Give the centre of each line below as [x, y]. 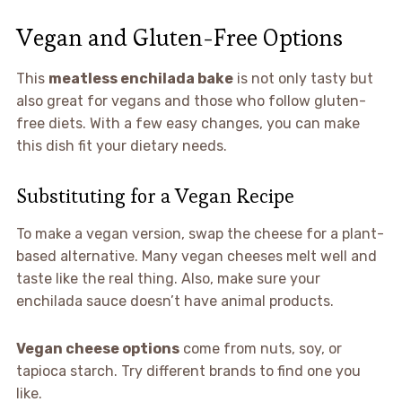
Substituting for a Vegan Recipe [155, 195]
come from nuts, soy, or [260, 348]
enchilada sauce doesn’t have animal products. [175, 301]
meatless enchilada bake [140, 78]
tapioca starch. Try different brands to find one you [188, 371]
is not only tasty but [303, 78]
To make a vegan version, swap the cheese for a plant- [200, 233]
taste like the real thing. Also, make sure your [168, 278]
